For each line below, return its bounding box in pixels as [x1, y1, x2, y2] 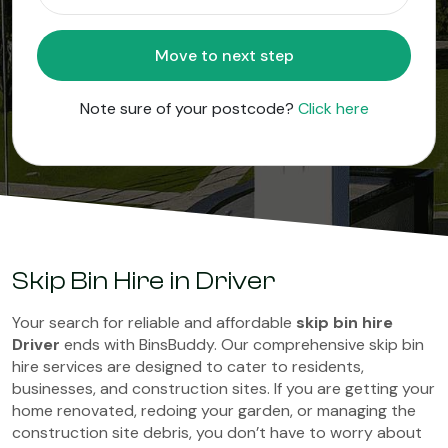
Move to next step [259, 45, 294, 66]
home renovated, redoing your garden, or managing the [12, 400, 416, 421]
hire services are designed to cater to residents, [12, 356, 364, 377]
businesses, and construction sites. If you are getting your [12, 378, 435, 399]
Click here [297, 98, 369, 119]
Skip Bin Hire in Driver [12, 266, 275, 296]
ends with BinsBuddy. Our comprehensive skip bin [60, 334, 424, 355]
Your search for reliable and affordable [12, 312, 296, 333]
